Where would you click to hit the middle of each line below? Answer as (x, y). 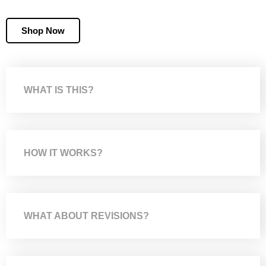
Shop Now (43, 31)
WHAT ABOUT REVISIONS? (86, 216)
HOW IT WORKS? (63, 153)
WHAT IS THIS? (59, 90)
